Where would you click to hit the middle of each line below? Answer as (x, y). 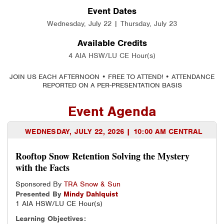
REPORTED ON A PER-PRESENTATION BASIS (112, 85)
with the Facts (42, 168)
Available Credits (112, 43)
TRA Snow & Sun (92, 184)
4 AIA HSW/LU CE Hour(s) (112, 56)
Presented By (39, 194)
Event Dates (112, 11)
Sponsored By (40, 184)
